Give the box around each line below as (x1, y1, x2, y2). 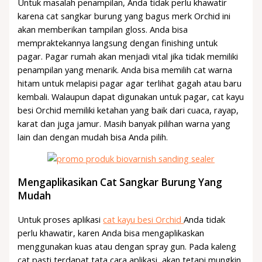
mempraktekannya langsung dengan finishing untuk (18, 36, 218, 49)
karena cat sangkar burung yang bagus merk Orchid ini (18, 9, 231, 22)
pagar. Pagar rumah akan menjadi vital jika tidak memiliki (18, 50, 239, 62)
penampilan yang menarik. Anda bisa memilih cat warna (18, 63, 233, 75)
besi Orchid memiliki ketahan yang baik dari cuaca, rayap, (18, 104, 239, 116)
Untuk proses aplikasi (18, 213, 104, 225)
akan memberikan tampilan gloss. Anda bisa (18, 23, 188, 35)
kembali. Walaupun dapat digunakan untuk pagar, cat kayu (18, 90, 244, 102)
